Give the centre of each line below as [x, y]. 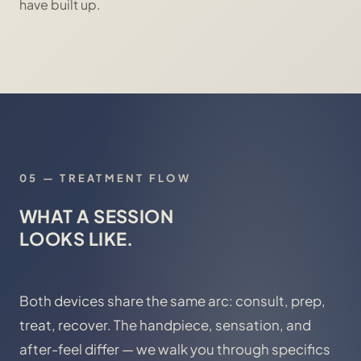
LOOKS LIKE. [77, 239]
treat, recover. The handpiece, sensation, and [165, 325]
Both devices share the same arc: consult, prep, [172, 301]
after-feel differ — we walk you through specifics [175, 349]
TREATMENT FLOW [125, 178]
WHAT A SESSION [97, 216]
